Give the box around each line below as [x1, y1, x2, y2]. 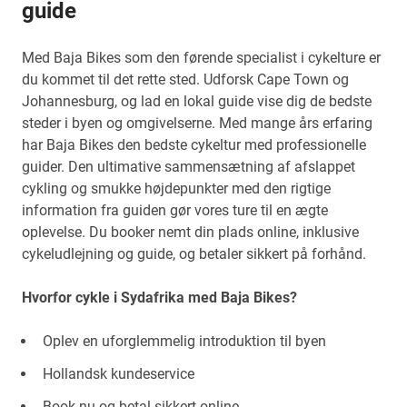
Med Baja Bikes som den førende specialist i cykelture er [22, 49, 381, 66]
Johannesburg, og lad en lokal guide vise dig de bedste [22, 93, 372, 110]
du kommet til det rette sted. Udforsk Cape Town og [22, 71, 349, 88]
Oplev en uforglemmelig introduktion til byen [43, 333, 326, 350]
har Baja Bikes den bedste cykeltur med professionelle [22, 136, 366, 154]
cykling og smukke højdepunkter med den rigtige [22, 180, 331, 197]
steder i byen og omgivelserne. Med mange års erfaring [22, 114, 372, 132]
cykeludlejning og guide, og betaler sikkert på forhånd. [22, 245, 366, 263]
